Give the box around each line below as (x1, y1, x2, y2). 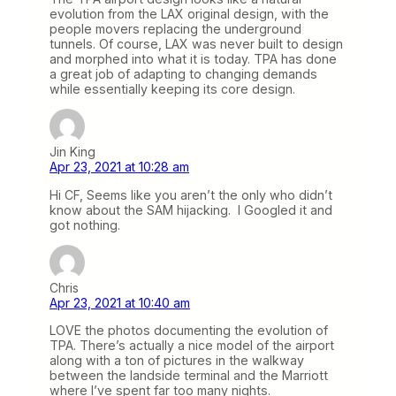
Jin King (49, 144, 95, 160)
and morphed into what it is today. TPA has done (49, 51, 337, 67)
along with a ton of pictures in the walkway (49, 352, 304, 368)
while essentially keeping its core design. (49, 81, 295, 97)
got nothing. (49, 217, 120, 232)
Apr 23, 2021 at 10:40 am (49, 294, 190, 310)
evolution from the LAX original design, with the (49, 6, 329, 22)
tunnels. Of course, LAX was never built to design (49, 36, 343, 52)
